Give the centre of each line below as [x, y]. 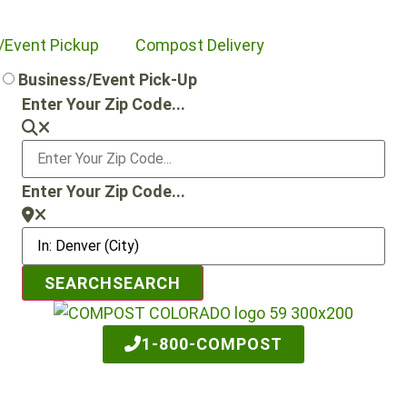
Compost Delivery [200, 45]
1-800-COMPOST [212, 344]
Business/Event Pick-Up [107, 80]
